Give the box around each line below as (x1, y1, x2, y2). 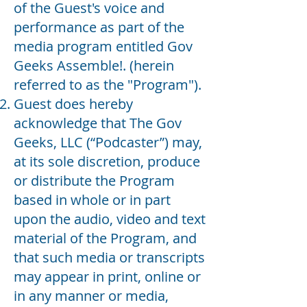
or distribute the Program (14, 171, 175, 190)
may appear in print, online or (14, 267, 201, 286)
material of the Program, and (14, 228, 197, 247)
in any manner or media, (14, 286, 169, 305)
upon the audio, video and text (14, 209, 206, 228)
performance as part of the (14, 17, 184, 36)
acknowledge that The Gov (14, 113, 182, 132)
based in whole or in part (14, 190, 171, 209)
